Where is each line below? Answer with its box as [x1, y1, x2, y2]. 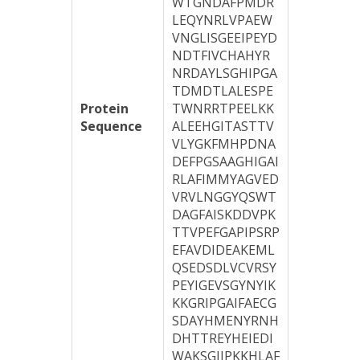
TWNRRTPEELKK [172, 100, 274, 117]
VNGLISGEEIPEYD [172, 29, 277, 47]
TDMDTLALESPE [172, 82, 273, 100]
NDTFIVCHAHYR [172, 47, 270, 64]
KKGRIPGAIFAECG [172, 294, 276, 312]
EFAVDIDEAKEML [172, 241, 275, 259]
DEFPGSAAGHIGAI [172, 153, 279, 170]
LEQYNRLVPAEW [172, 11, 272, 29]
